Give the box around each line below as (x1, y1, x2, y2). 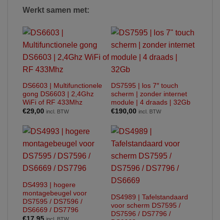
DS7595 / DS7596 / (23, 197, 82, 205)
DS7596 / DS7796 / (111, 210, 171, 218)
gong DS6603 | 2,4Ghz (23, 90, 94, 98)
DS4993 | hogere (23, 181, 76, 189)
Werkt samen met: (23, 5, 89, 14)
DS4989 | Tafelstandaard (111, 193, 188, 201)
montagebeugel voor (23, 189, 87, 197)
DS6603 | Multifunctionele (23, 82, 102, 89)
